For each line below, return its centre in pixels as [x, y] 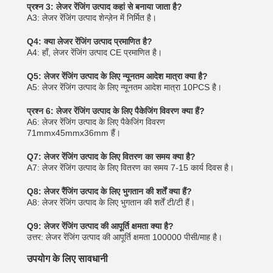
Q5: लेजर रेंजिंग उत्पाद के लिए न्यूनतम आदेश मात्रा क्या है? [117, 76]
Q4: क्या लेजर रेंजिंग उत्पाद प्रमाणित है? [90, 41]
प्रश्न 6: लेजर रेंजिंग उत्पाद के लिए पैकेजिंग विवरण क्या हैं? [116, 111]
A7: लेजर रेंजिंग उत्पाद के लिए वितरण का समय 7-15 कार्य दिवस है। [130, 168]
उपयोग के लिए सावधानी [67, 259]
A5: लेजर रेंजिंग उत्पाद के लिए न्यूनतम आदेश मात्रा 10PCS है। [124, 87]
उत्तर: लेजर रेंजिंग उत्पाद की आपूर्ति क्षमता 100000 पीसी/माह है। [125, 237]
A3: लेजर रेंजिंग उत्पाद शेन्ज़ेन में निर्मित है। [92, 18]
